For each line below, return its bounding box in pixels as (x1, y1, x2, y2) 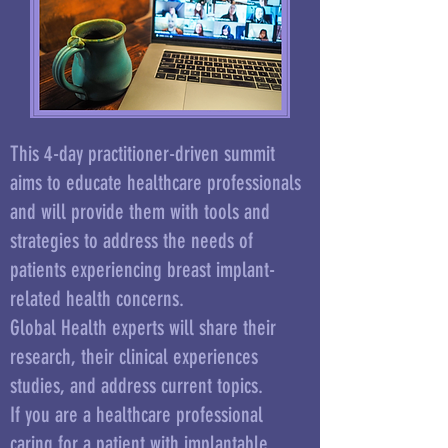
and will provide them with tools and (10, 199, 270, 224)
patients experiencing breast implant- (10, 257, 275, 282)
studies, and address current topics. (10, 373, 263, 398)
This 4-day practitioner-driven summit (10, 141, 275, 166)
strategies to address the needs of (10, 228, 253, 253)
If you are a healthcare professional (10, 402, 263, 427)
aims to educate (10, 170, 127, 195)
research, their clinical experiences (10, 344, 258, 369)
